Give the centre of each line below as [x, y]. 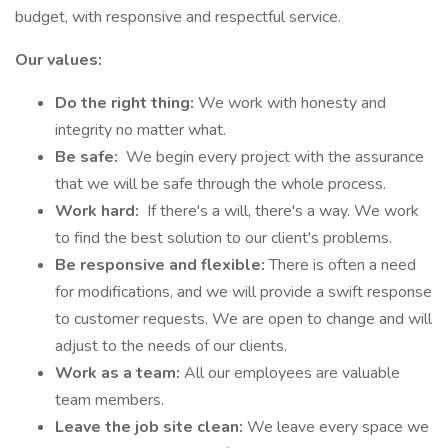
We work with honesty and [292, 103]
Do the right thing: [126, 103]
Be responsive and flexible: [162, 265]
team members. [109, 400]
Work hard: [99, 211]
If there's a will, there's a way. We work [281, 211]
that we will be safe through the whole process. [220, 184]
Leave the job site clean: [151, 427]
